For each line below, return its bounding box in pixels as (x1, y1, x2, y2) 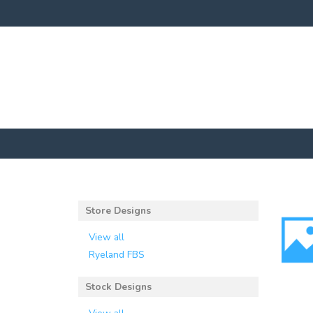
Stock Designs (85, 279, 152, 293)
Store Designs (85, 203, 151, 217)
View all (89, 230, 124, 244)
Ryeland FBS (89, 247, 145, 261)
